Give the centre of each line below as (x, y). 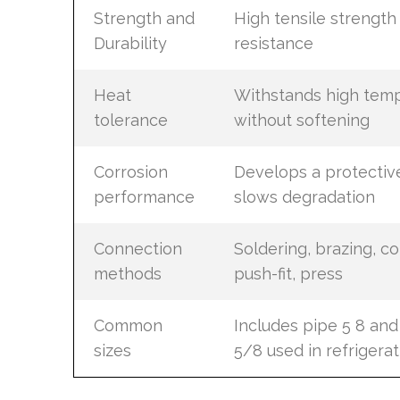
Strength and (144, 18)
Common (128, 325)
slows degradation (304, 197)
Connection (137, 249)
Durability (130, 43)
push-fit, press (288, 274)
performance (144, 197)
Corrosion (130, 172)
